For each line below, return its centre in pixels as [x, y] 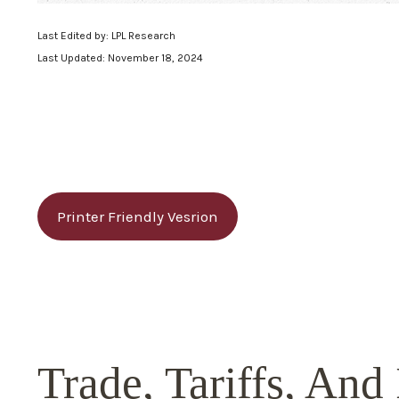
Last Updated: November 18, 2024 [120, 58]
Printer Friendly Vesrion [138, 217]
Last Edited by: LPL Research [106, 36]
